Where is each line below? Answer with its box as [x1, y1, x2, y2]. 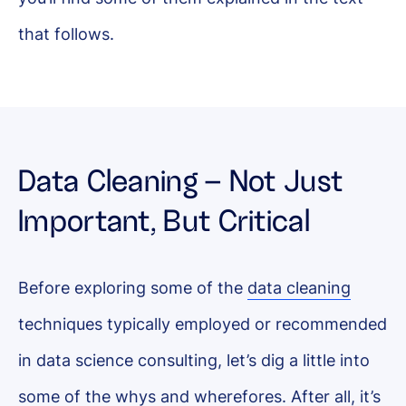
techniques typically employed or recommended [18, 314, 387, 333]
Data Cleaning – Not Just [18, 165, 343, 198]
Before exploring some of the [18, 278, 247, 297]
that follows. [18, 24, 114, 43]
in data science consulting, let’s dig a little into [18, 351, 370, 370]
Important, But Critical [18, 205, 310, 237]
